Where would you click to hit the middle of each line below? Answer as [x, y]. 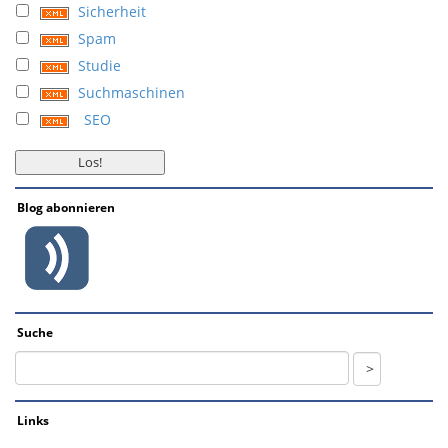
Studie [99, 65]
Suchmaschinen [131, 92]
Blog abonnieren [66, 207]
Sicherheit [112, 11]
